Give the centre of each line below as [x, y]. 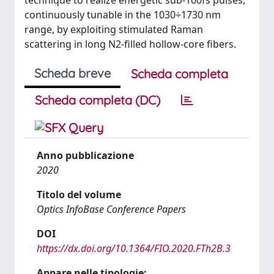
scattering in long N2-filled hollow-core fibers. [130, 44]
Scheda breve [72, 73]
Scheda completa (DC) [98, 100]
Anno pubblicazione [85, 155]
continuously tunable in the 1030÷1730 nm [123, 15]
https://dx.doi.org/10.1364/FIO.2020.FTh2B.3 [134, 248]
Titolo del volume [79, 194]
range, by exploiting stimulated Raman [114, 29]
